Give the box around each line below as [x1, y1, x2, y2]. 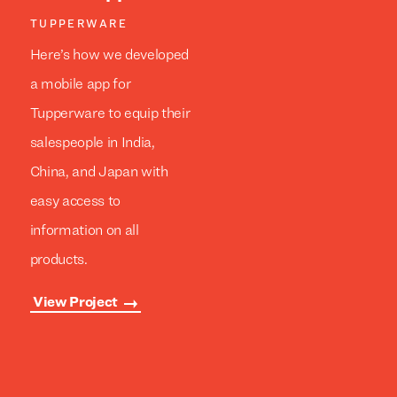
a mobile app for [29, 77, 131, 92]
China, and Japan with [29, 165, 168, 180]
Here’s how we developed [29, 48, 190, 63]
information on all [29, 223, 139, 238]
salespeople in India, [29, 136, 155, 151]
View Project [32, 295, 118, 310]
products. [29, 253, 88, 268]
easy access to [29, 194, 121, 209]
